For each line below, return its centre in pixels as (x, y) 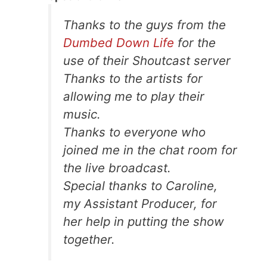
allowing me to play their (134, 96)
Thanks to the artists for (133, 78)
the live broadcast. (117, 167)
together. (89, 239)
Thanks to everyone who (134, 132)
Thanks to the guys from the (145, 24)
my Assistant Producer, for (140, 203)
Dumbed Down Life (119, 42)
